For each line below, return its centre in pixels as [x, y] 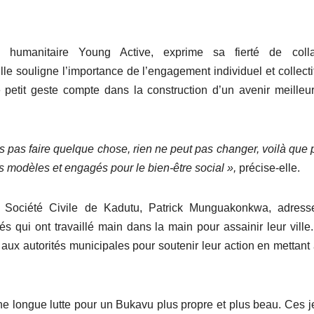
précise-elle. [269, 168]
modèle [26, 168]
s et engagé [73, 168]
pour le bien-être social [168, 168]
